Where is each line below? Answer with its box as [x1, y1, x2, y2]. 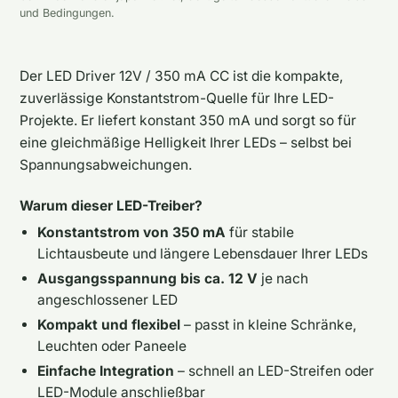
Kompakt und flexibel [37, 315, 180, 333]
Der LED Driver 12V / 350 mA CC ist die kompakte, [20, 67, 343, 84]
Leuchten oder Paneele [37, 337, 187, 354]
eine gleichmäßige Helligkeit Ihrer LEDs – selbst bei [20, 133, 352, 151]
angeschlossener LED [37, 291, 178, 308]
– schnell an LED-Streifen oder [174, 362, 374, 379]
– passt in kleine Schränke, [180, 315, 356, 333]
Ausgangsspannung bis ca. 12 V [37, 269, 258, 287]
